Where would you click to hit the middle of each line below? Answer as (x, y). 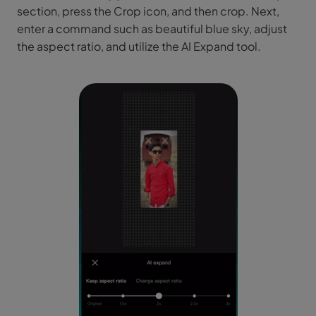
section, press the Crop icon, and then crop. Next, (148, 11)
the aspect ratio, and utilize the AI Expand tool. (139, 46)
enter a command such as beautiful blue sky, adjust (152, 28)
